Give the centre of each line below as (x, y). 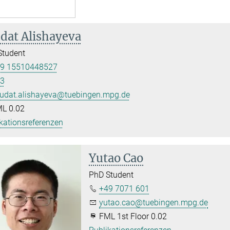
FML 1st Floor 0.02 (132, 216)
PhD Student (111, 175)
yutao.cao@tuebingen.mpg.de (154, 202)
